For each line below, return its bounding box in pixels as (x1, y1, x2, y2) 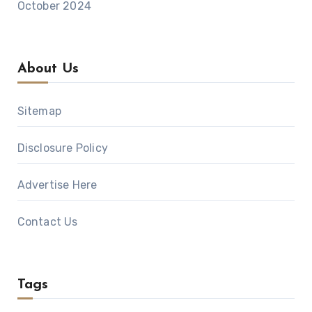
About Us (17, 61, 79, 76)
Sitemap (17, 104, 61, 118)
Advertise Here (17, 178, 97, 192)
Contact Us (17, 214, 78, 228)
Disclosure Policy (17, 141, 108, 155)
